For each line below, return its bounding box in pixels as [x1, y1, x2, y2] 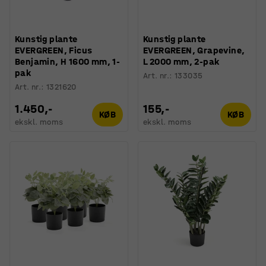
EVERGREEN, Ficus [15, 44, 93, 56]
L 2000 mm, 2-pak [143, 55, 220, 67]
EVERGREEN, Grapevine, [143, 44, 245, 56]
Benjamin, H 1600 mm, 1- [15, 55, 121, 67]
